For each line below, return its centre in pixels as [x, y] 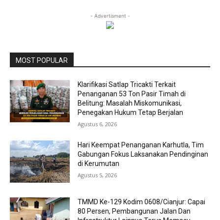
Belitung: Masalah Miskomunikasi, [130, 103]
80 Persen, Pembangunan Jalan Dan [134, 211]
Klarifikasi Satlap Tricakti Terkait [127, 85]
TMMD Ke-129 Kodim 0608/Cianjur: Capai [142, 202]
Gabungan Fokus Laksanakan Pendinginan [143, 154]
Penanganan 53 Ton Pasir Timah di [132, 94]
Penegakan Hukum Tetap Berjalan [131, 113]
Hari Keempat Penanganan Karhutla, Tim [141, 145]
